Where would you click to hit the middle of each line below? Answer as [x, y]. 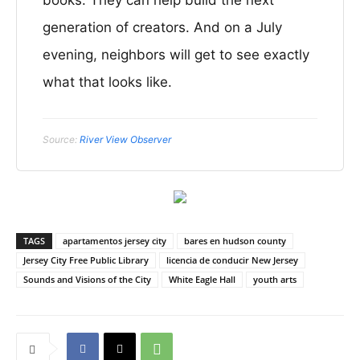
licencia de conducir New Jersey [232, 260]
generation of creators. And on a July [162, 27]
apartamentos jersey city [115, 241]
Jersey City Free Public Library [86, 260]
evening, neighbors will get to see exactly [176, 55]
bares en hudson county [235, 241]
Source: [61, 139]
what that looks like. [107, 82]
